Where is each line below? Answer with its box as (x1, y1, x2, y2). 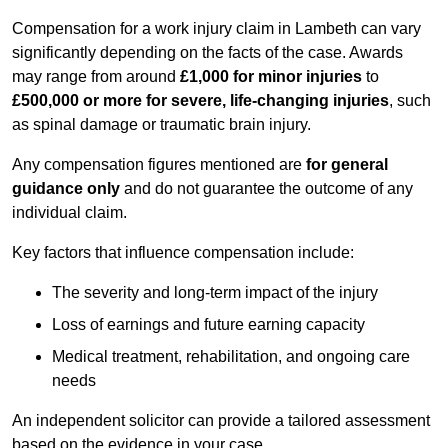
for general (306, 156, 388, 174)
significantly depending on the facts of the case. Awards (12, 44, 403, 62)
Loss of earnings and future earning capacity (52, 316, 365, 334)
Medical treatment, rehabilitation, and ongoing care (52, 348, 410, 366)
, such (389, 92, 431, 110)
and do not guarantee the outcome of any (120, 180, 413, 198)
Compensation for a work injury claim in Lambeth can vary (12, 20, 421, 38)
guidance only (12, 180, 120, 198)
